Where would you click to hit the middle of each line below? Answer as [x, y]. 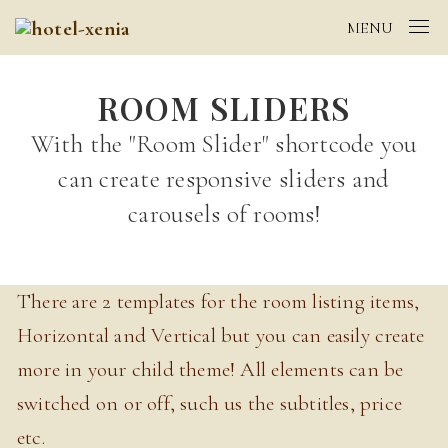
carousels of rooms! [224, 214]
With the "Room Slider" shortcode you [224, 144]
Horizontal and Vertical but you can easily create [221, 336]
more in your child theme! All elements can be [210, 370]
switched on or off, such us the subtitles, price [210, 404]
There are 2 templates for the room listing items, [218, 302]
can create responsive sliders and [224, 179]
